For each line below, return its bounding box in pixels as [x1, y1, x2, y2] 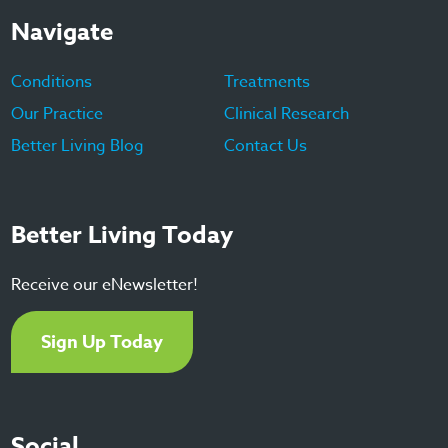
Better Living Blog [11, 134, 145, 158]
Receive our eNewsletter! [11, 273, 199, 297]
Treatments [224, 70, 310, 94]
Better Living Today [11, 218, 234, 253]
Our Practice [11, 102, 104, 126]
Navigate [11, 15, 114, 50]
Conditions [11, 70, 93, 94]
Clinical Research [224, 102, 349, 126]
